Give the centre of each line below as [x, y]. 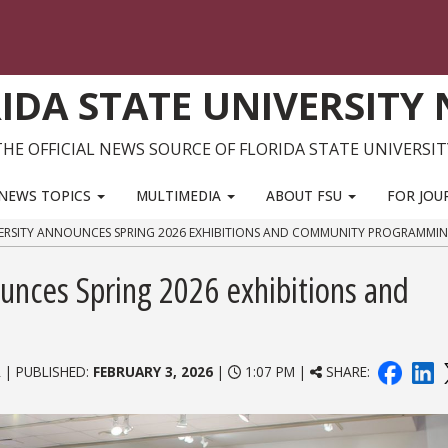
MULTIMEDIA [180, 195]
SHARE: [348, 372]
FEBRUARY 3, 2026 [152, 372]
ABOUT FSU [306, 195]
